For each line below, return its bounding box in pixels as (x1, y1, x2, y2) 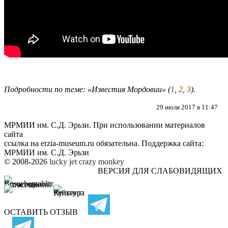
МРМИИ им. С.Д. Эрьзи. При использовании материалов (4, 120, 205, 129)
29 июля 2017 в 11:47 (156, 103, 218, 111)
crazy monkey (79, 157, 124, 166)
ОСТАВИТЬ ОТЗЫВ (4, 207, 78, 216)
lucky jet (49, 157, 77, 166)
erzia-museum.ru (41, 138, 94, 148)
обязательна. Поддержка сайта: (94, 138, 204, 148)
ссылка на (4, 138, 41, 148)
